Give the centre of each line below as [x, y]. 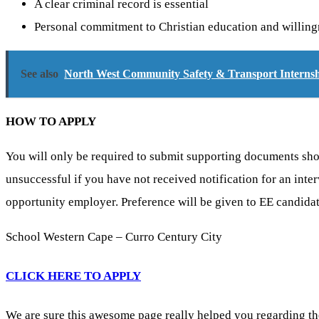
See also [40, 74]
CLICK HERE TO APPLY [73, 276]
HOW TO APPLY [51, 121]
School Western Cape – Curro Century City [114, 237]
